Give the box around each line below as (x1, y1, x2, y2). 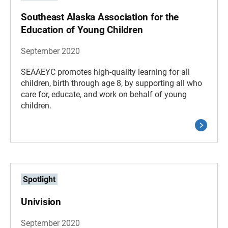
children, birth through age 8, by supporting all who (21, 78, 202, 88)
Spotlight (23, 175, 55, 184)
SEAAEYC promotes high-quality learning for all (21, 67, 190, 77)
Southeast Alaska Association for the (21, 11, 179, 23)
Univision (21, 196, 61, 208)
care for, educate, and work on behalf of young (21, 90, 187, 99)
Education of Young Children (21, 24, 143, 36)
